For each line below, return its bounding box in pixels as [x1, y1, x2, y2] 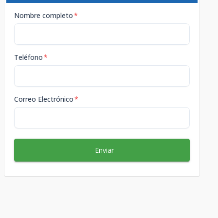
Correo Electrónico [14, 94, 73, 104]
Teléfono [14, 52, 43, 62]
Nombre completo [14, 10, 73, 20]
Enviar [94, 145, 114, 155]
